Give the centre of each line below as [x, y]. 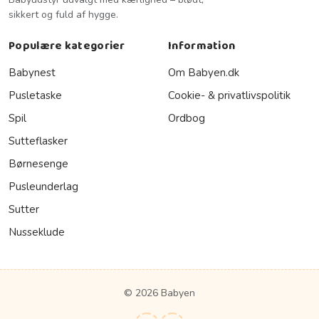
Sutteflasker [38, 141]
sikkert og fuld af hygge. [63, 14]
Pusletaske [35, 95]
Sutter [24, 209]
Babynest [32, 72]
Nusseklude [37, 232]
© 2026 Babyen [159, 293]
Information [202, 46]
